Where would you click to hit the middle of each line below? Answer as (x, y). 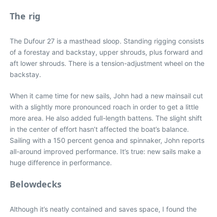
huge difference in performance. (61, 162)
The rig (25, 16)
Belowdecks (36, 184)
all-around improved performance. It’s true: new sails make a (105, 151)
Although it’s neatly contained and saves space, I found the (103, 209)
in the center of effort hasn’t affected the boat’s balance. (99, 129)
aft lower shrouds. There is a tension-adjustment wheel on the (107, 63)
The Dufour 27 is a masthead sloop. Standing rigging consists (107, 41)
